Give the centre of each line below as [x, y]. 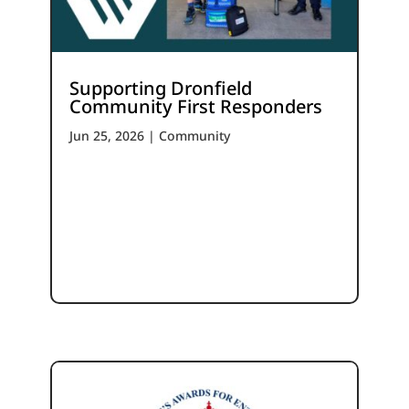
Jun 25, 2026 [106, 136]
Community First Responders [195, 107]
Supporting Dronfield [160, 89]
